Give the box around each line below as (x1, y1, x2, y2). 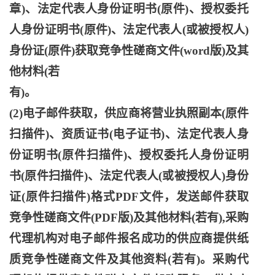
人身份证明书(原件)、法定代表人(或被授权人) (9, 23, 249, 36)
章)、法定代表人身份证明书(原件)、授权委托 (9, 2, 249, 15)
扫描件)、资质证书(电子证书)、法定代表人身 (9, 128, 249, 141)
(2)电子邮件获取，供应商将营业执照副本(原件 (9, 107, 249, 120)
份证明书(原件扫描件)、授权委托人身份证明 (9, 149, 249, 161)
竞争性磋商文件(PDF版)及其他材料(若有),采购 (9, 211, 249, 224)
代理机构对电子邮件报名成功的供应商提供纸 (9, 232, 249, 245)
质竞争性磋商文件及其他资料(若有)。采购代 (9, 253, 249, 266)
